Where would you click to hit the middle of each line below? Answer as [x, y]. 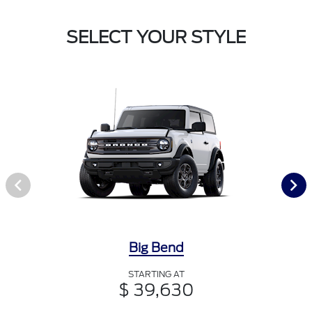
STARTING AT [156, 274]
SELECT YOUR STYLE [156, 38]
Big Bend [156, 248]
